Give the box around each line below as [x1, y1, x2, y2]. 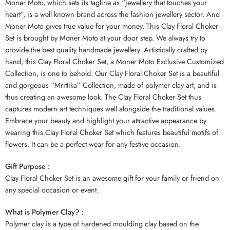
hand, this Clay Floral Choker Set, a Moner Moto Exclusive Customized [5, 56, 224, 67]
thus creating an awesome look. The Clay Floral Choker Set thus [5, 91, 201, 103]
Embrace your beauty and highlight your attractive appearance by [5, 115, 206, 126]
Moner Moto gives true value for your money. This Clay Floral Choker [5, 21, 218, 32]
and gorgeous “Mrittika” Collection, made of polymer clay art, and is [5, 80, 217, 91]
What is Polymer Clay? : [5, 206, 83, 218]
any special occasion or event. [5, 184, 99, 196]
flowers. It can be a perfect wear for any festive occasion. [5, 139, 181, 150]
